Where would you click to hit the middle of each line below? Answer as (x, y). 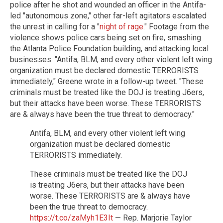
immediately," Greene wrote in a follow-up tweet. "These (107, 81)
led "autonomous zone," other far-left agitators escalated (108, 15)
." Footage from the (176, 26)
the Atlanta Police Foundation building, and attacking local (109, 48)
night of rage (121, 26)
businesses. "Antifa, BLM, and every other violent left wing (111, 59)
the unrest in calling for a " (55, 26)
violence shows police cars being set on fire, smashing (106, 37)
